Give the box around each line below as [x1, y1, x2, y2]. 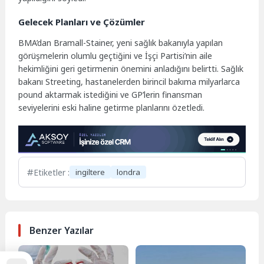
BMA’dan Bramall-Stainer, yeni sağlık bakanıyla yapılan [18, 37, 223, 48]
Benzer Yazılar [29, 224, 94, 237]
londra [117, 167, 141, 178]
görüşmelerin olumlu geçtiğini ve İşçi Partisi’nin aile [18, 49, 213, 61]
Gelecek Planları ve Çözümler [18, 15, 146, 28]
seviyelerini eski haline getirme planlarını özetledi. [18, 101, 205, 113]
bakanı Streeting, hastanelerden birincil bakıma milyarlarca [18, 75, 240, 87]
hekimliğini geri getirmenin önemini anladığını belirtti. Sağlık [18, 62, 244, 74]
